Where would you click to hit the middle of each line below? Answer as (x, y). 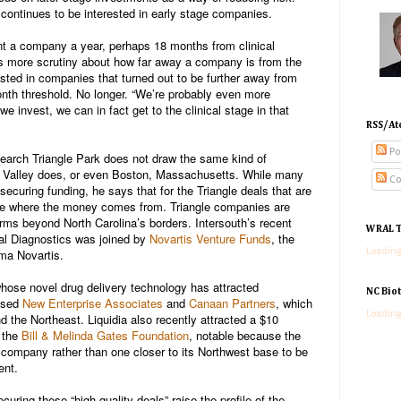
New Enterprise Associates (93, 303)
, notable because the (245, 335)
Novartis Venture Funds (210, 238)
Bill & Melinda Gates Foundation (105, 335)
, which (294, 303)
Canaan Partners (232, 303)
